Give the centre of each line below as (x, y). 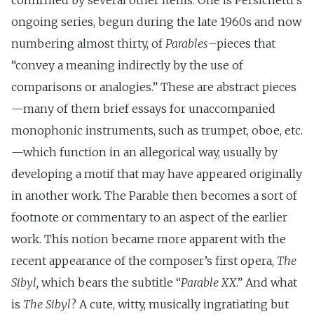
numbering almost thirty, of (88, 44)
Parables (187, 44)
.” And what (267, 283)
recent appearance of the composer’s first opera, (144, 261)
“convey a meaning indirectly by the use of (127, 66)
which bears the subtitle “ (110, 283)
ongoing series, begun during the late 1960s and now (156, 22)
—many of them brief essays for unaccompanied (143, 109)
